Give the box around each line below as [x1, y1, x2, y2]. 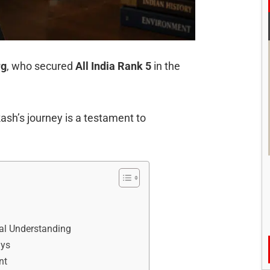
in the [151, 60, 180, 73]
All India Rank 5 [75, 60, 151, 73]
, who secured [7, 60, 75, 73]
